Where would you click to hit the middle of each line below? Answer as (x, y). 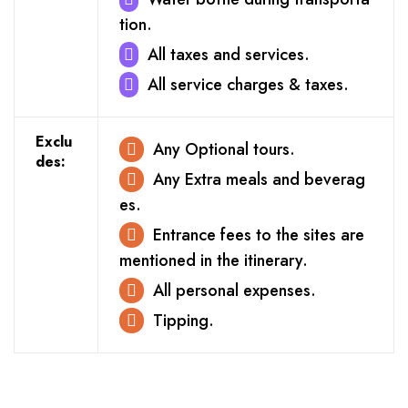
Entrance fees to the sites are (258, 235)
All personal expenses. (234, 291)
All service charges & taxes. (248, 85)
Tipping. (183, 321)
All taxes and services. (228, 55)
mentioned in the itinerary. (213, 260)
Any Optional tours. (224, 149)
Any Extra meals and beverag (259, 179)
